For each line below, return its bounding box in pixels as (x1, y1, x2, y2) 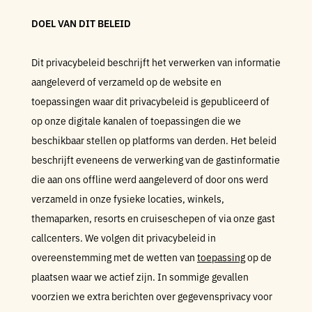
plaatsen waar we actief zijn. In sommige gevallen (31, 270, 249, 283)
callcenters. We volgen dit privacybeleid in (31, 231, 216, 244)
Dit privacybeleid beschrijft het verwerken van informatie (31, 55, 281, 69)
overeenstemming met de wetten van (31, 250, 197, 264)
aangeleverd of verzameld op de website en (31, 75, 221, 88)
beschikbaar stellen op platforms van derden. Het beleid (31, 133, 276, 147)
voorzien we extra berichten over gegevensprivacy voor (31, 289, 272, 303)
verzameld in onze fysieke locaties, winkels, (31, 192, 224, 205)
